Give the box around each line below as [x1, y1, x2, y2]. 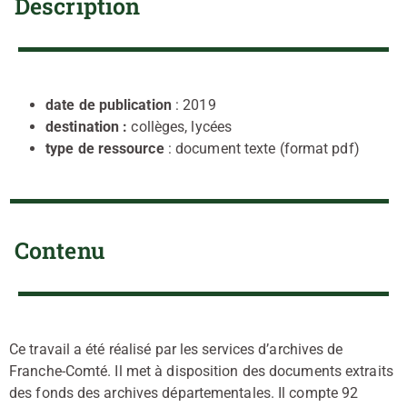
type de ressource [45, 139, 164, 157]
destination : [45, 117, 132, 135]
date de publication [45, 95, 172, 114]
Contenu [15, 234, 104, 265]
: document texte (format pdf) [164, 139, 360, 157]
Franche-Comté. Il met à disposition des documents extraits [9, 362, 393, 380]
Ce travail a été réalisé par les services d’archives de [9, 340, 343, 358]
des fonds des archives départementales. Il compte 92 [9, 383, 359, 402]
